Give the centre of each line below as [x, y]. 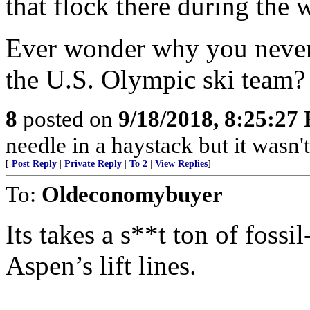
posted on [68, 119]
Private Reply [93, 164]
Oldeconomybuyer [132, 194]
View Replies [181, 164]
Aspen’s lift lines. [101, 265]
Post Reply [34, 164]
